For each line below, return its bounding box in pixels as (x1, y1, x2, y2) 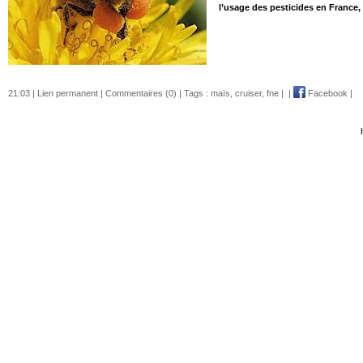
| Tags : (177, 88, 211, 98)
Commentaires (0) (105, 88, 177, 98)
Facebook (305, 88, 348, 98)
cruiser (235, 88, 262, 98)
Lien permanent (37, 88, 98, 98)
